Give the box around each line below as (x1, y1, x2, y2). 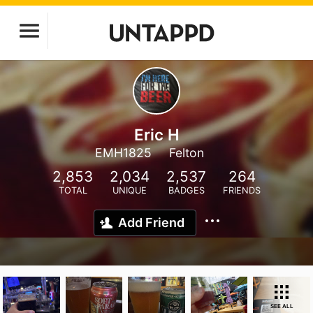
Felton (169, 145, 204, 160)
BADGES (168, 185, 205, 196)
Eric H (133, 125, 180, 144)
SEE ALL (270, 303, 293, 310)
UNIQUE (112, 185, 147, 196)
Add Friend (118, 215, 184, 230)
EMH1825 (95, 145, 152, 160)
